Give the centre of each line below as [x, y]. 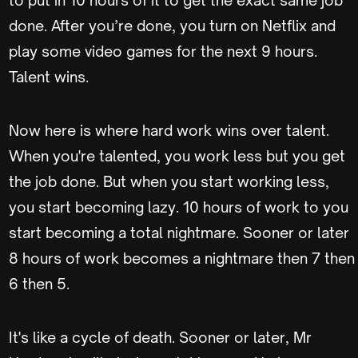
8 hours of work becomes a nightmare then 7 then [182, 258]
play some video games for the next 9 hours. [163, 51]
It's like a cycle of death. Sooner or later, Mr [160, 337]
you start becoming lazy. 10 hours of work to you [179, 207]
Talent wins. [49, 77]
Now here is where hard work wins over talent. [169, 130]
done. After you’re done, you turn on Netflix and [172, 26]
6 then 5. [39, 284]
